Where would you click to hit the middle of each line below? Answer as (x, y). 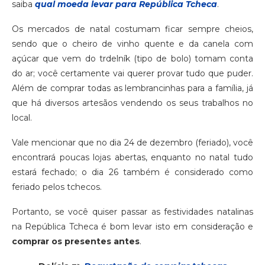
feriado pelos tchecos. (57, 187)
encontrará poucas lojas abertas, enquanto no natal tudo (132, 157)
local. (22, 117)
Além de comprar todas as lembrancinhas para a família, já (132, 88)
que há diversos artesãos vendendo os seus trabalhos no (132, 103)
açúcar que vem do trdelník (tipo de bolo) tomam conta (132, 58)
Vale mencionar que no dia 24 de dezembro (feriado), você (132, 142)
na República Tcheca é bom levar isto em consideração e (132, 226)
